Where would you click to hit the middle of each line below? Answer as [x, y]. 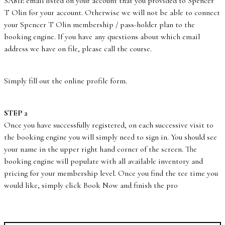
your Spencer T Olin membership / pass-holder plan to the [99, 25]
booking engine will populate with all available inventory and [103, 161]
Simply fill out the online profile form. [66, 81]
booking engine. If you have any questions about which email [102, 37]
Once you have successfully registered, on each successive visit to [109, 125]
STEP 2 [16, 113]
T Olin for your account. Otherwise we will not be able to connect [112, 13]
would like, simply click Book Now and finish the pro [91, 186]
